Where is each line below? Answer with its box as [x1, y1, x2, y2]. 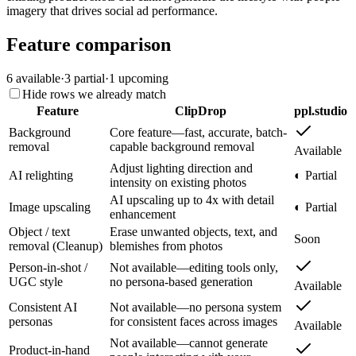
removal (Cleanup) [9, 239, 103, 253]
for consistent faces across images [110, 315, 277, 329]
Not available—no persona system [110, 300, 281, 315]
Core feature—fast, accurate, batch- [110, 126, 287, 140]
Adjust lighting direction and [110, 161, 253, 176]
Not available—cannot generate [110, 336, 268, 350]
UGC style [9, 275, 63, 289]
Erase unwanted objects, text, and [110, 225, 277, 239]
